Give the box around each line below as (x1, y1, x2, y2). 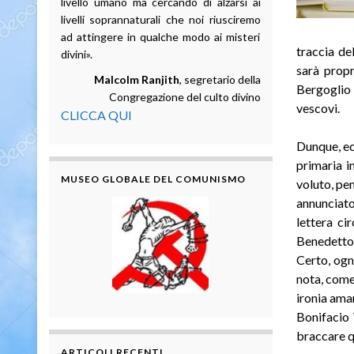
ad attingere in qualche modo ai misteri (61, 29, 261, 43)
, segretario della (179, 72, 261, 86)
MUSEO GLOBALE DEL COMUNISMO (61, 172, 246, 185)
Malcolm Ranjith (93, 72, 179, 86)
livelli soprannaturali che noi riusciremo (61, 12, 261, 26)
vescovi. (296, 100, 340, 115)
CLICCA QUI (61, 107, 132, 122)
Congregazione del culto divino (108, 89, 261, 104)
